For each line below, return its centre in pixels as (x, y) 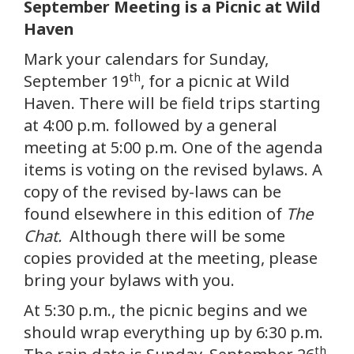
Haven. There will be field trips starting (172, 104)
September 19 (76, 81)
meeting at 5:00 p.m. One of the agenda (173, 148)
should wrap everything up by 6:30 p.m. (175, 333)
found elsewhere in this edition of (155, 214)
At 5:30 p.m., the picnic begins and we (166, 311)
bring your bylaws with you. (129, 281)
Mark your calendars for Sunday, (146, 59)
